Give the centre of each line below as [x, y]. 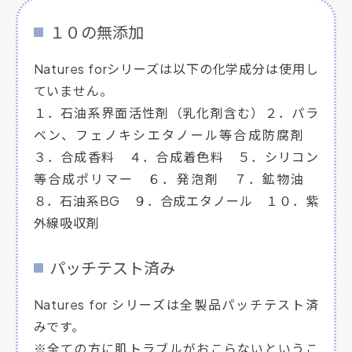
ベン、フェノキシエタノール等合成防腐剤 [176, 135]
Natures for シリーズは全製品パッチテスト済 [176, 305]
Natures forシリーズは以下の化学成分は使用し [176, 69]
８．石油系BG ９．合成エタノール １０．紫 [176, 201]
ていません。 [73, 91]
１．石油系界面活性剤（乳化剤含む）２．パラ [176, 113]
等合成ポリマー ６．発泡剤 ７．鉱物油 [176, 179]
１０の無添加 [96, 32]
